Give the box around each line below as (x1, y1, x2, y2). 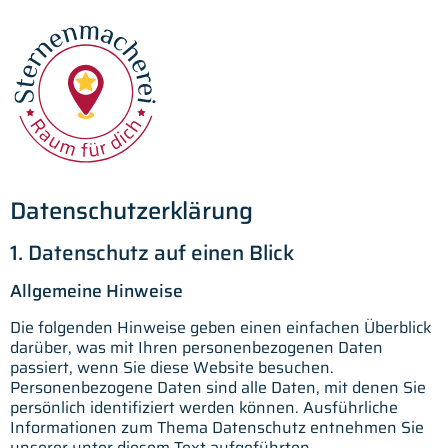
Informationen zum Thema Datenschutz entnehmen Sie (10, 414, 424, 440)
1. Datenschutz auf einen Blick (10, 235, 294, 269)
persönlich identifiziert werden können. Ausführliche (10, 394, 398, 420)
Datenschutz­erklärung (10, 191, 253, 230)
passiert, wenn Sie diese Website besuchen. (10, 354, 334, 380)
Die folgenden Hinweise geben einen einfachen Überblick (10, 314, 432, 340)
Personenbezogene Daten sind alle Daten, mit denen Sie (10, 374, 426, 400)
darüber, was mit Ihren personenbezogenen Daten (10, 334, 383, 360)
